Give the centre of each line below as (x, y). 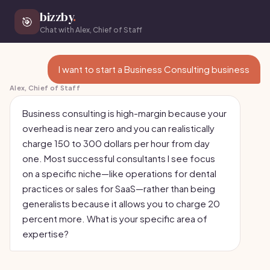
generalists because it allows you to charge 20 (121, 203)
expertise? (46, 234)
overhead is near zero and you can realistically (118, 128)
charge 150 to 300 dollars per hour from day (116, 143)
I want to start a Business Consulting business (154, 69)
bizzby (56, 17)
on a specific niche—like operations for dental (119, 173)
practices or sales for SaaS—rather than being (119, 188)
